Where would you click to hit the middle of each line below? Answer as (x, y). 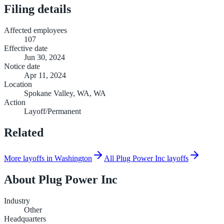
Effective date (26, 48)
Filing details (37, 9)
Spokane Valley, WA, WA (65, 93)
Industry (17, 201)
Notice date (22, 66)
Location (18, 84)
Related (24, 132)
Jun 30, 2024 (44, 57)
